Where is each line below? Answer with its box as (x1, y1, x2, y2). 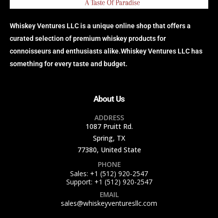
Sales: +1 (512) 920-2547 (70, 168, 148, 178)
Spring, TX (93, 133, 125, 143)
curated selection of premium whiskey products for (10, 35, 166, 43)
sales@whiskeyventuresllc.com (61, 198, 157, 208)
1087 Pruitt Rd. (85, 121, 133, 131)
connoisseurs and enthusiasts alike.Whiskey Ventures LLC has (10, 47, 202, 55)
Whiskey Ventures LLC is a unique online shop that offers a (10, 22, 191, 30)
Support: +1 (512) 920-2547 (66, 177, 152, 186)
